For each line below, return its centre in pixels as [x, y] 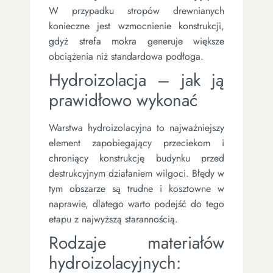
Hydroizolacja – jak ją [136, 80]
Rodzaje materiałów [136, 243]
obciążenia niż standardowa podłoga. [126, 56]
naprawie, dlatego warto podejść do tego [136, 204]
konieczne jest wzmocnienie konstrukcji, [136, 26]
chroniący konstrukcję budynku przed [136, 158]
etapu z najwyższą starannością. [113, 219]
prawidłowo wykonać [123, 100]
